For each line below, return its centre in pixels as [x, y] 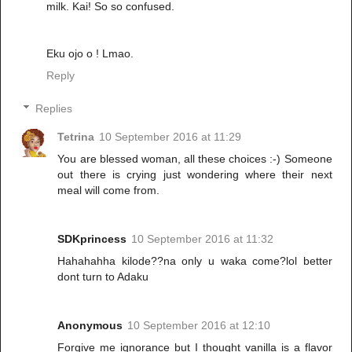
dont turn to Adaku [103, 276]
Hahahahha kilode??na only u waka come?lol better [195, 260]
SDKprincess [92, 238]
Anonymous [90, 325]
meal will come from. [109, 190]
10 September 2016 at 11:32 [203, 238]
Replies [54, 108]
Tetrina [76, 136]
